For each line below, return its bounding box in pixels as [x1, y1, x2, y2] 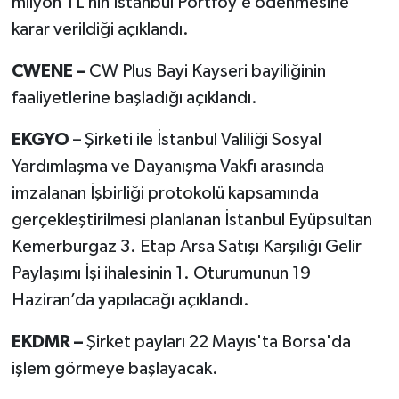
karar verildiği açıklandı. [11, 20, 189, 38]
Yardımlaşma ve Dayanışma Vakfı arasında [11, 157, 324, 175]
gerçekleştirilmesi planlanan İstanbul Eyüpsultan [11, 210, 372, 229]
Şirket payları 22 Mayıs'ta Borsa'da [85, 332, 351, 351]
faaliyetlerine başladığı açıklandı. [11, 88, 257, 107]
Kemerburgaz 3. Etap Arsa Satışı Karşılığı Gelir [11, 237, 362, 256]
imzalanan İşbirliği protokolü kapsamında [11, 183, 319, 202]
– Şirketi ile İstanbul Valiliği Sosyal [72, 130, 322, 149]
